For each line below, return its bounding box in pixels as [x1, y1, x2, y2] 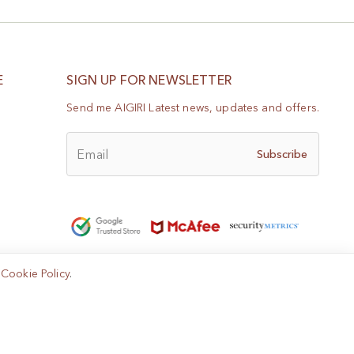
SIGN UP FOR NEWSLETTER [66, 72, 232, 88]
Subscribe [257, 146, 308, 161]
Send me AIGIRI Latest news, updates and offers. [66, 100, 319, 115]
